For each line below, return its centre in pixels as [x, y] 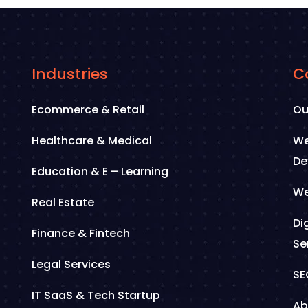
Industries [70, 74]
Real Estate [63, 202]
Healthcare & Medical [92, 141]
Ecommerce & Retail [88, 110]
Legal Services [71, 264]
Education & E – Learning [100, 172]
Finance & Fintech [81, 233]
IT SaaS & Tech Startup [96, 295]
